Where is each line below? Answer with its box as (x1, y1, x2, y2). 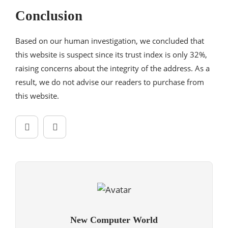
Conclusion (15, 8, 82, 23)
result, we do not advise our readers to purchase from (15, 76, 204, 87)
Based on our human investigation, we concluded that (15, 35, 204, 46)
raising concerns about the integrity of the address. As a (15, 63, 210, 73)
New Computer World (70, 215, 158, 225)
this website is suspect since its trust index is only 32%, (15, 49, 207, 60)
